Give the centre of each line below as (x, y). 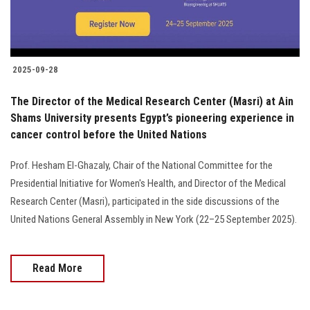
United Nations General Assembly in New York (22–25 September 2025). (154, 219)
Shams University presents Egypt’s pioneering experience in (152, 118)
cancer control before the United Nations (109, 134)
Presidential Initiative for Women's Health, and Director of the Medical (148, 183)
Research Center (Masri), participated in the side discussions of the (145, 201)
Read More (57, 268)
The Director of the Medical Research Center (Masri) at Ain (152, 101)
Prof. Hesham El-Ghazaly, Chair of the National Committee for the (142, 165)
